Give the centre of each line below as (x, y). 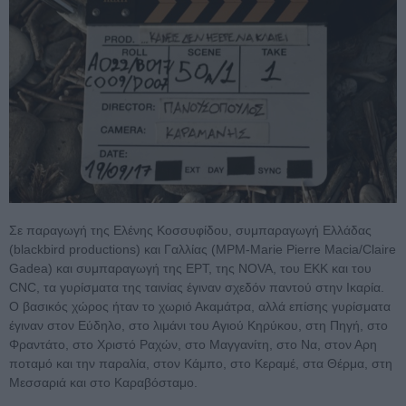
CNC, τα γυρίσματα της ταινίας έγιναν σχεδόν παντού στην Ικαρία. (197, 287)
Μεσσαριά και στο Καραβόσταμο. (103, 382)
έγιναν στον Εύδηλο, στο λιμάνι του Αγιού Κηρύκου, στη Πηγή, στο (198, 325)
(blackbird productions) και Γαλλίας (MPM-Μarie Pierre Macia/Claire (203, 249)
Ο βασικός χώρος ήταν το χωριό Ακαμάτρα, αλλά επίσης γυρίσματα (200, 306)
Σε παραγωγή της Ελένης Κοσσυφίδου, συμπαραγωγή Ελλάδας (190, 230)
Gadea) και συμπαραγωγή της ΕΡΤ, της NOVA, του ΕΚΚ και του (190, 268)
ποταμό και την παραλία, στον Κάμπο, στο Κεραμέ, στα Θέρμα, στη (201, 363)
